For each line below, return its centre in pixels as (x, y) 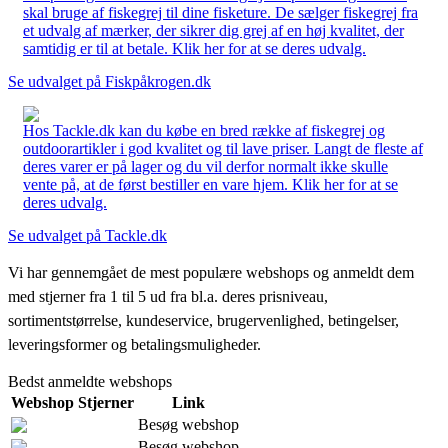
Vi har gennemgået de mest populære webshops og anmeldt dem (211, 272)
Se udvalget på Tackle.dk (87, 235)
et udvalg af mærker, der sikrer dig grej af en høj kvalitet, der (213, 30)
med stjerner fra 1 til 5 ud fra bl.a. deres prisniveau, (168, 296)
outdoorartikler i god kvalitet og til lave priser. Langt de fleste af (223, 148)
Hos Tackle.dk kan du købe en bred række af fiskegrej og (204, 130)
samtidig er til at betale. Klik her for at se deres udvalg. (194, 48)
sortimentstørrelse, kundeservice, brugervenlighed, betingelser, (203, 320)
